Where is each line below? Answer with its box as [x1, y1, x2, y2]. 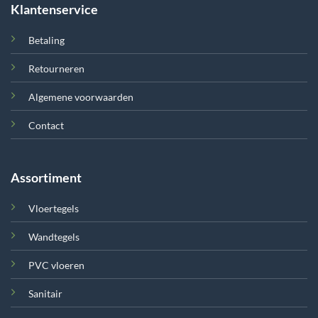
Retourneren [28, 62, 84, 75]
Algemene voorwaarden [28, 91, 133, 104]
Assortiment [10, 170, 82, 186]
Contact [28, 119, 64, 132]
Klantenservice [10, 1, 98, 18]
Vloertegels [28, 202, 79, 215]
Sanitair [28, 287, 62, 300]
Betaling [28, 34, 65, 47]
